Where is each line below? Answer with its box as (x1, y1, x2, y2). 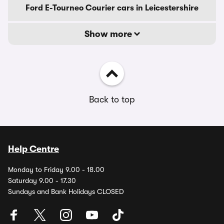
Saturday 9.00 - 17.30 (8, 176, 76, 184)
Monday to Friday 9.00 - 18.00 (8, 165, 104, 173)
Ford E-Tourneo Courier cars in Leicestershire (25, 3, 198, 12)
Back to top (89, 94, 135, 104)
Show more (84, 29, 134, 39)
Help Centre (8, 144, 59, 154)
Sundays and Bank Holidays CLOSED (8, 187, 124, 195)
